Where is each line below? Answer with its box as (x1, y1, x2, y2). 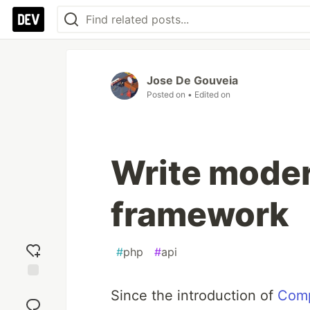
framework (111, 194, 289, 235)
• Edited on (188, 89, 230, 100)
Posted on (147, 89, 188, 100)
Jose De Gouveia (147, 73, 238, 87)
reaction (15, 293, 52, 306)
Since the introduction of (111, 287, 277, 304)
